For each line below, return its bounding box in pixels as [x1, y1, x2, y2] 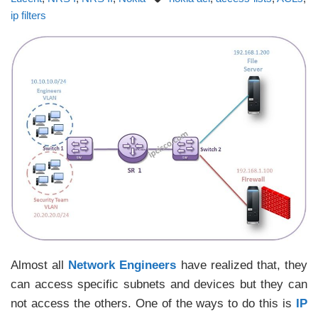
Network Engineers [68, 258, 177, 272]
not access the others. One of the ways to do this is [11, 296, 296, 310]
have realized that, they [176, 258, 308, 272]
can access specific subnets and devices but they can [11, 277, 307, 291]
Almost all [11, 258, 69, 272]
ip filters [11, 9, 46, 21]
